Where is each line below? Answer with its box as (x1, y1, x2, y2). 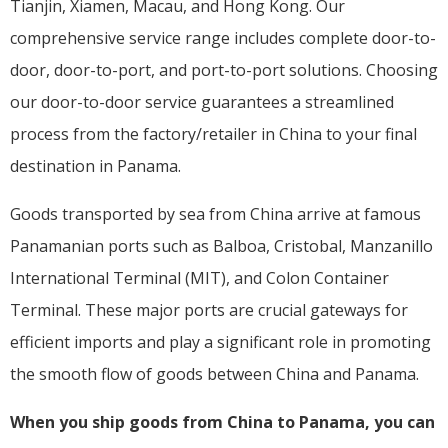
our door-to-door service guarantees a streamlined (10, 90, 394, 113)
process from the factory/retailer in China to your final (10, 122, 417, 145)
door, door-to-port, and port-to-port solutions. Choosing (10, 58, 438, 81)
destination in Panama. (10, 154, 181, 177)
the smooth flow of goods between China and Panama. (10, 362, 419, 385)
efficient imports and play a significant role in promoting (10, 330, 431, 353)
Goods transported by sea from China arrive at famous (10, 202, 421, 225)
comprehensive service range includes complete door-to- (10, 26, 436, 49)
